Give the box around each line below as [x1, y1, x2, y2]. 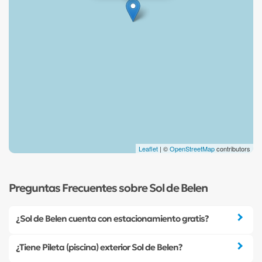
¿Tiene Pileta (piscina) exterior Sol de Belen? [16, 242, 182, 253]
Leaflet [139, 143, 158, 153]
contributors [215, 143, 250, 153]
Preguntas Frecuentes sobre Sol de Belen [9, 181, 208, 195]
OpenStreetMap [170, 143, 215, 153]
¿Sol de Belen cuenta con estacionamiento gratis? [16, 213, 209, 225]
